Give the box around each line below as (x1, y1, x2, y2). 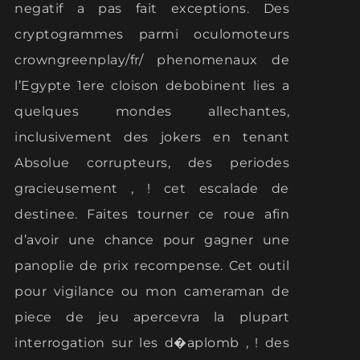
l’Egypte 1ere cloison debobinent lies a (14, 78, 289, 94)
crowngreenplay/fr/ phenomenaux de (14, 52, 289, 68)
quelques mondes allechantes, (14, 104, 289, 120)
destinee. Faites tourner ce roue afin (14, 207, 289, 223)
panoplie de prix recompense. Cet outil (14, 258, 289, 274)
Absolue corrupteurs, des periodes (14, 155, 289, 171)
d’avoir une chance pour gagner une (14, 232, 289, 248)
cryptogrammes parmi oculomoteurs (14, 27, 289, 43)
